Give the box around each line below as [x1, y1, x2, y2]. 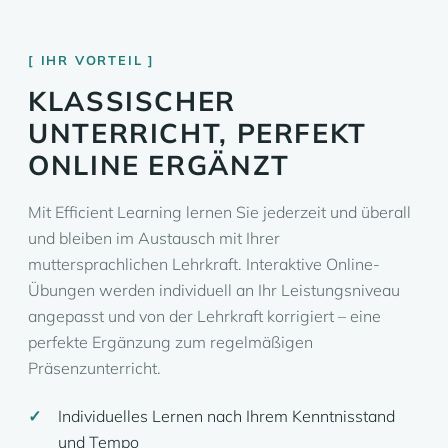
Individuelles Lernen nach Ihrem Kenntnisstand [58, 406, 395, 426]
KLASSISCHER [28, 84, 236, 118]
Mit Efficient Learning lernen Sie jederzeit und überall [28, 202, 411, 222]
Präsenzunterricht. [28, 358, 161, 378]
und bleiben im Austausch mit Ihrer [28, 228, 280, 248]
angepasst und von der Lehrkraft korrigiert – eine [28, 306, 381, 326]
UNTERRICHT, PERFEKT [28, 116, 368, 150]
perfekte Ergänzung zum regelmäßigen [28, 332, 313, 352]
